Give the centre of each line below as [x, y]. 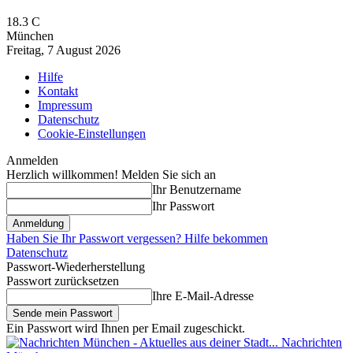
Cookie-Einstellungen [92, 134]
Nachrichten [312, 342]
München [30, 36]
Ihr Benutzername [197, 190]
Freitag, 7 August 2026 [63, 50]
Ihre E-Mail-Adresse [203, 296]
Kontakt [58, 91]
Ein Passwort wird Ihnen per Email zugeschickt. [126, 328]
